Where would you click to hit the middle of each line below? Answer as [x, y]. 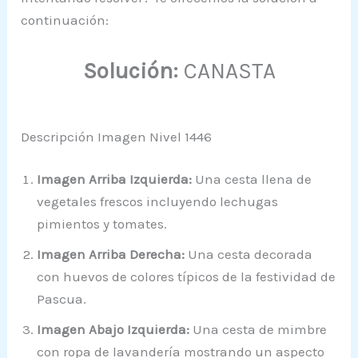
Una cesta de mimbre [259, 330]
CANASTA [227, 71]
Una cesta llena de [252, 179]
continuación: [65, 20]
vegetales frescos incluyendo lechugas [158, 202]
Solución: [130, 71]
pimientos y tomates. [102, 224]
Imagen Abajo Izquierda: [113, 330]
